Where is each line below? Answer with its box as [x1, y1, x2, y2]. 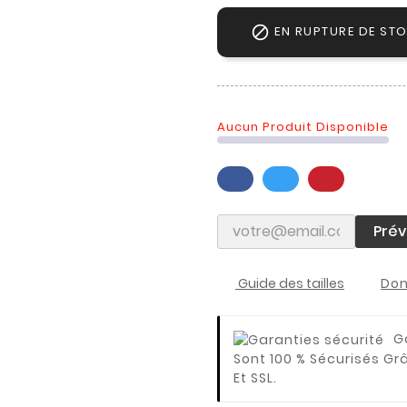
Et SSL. [233, 368, 277, 387]
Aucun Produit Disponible [217, 117, 389, 135]
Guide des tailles [235, 273, 344, 293]
